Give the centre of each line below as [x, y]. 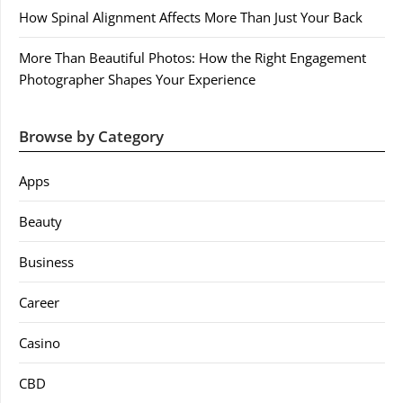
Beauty [40, 221]
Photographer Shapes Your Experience [137, 79]
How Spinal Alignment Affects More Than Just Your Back [191, 17]
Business [46, 262]
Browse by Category [91, 136]
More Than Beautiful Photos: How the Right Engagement [193, 58]
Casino [40, 343]
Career [39, 302]
